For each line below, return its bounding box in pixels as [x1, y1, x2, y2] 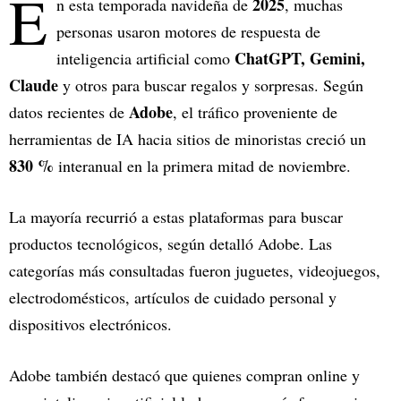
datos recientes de [9, 101, 129, 124]
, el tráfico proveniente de [173, 101, 337, 124]
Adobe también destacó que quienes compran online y [9, 364, 360, 387]
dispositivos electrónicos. [9, 313, 172, 336]
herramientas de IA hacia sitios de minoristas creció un [9, 128, 366, 150]
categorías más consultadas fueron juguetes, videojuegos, [9, 260, 380, 282]
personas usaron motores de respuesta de [56, 21, 320, 43]
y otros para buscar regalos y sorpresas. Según [63, 74, 363, 97]
